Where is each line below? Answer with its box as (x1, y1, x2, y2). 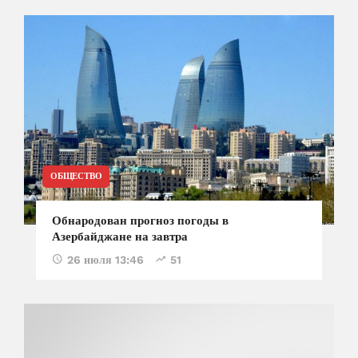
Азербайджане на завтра (52, 229, 188, 245)
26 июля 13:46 (67, 253, 144, 267)
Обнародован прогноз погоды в (52, 213, 229, 229)
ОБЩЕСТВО (50, 171, 102, 182)
